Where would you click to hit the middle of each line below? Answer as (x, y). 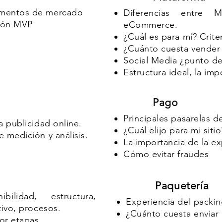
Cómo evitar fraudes (166, 154)
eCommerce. (151, 25)
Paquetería (182, 186)
